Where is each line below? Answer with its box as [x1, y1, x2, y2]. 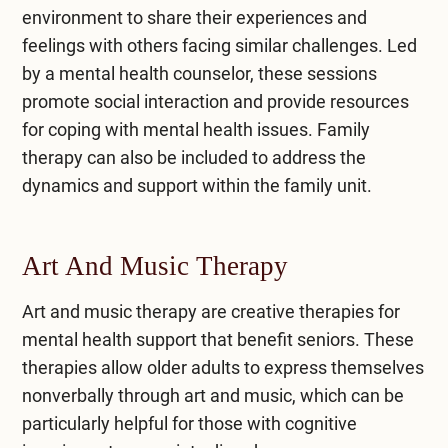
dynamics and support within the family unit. [21, 174, 372, 196]
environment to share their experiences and [21, 6, 367, 28]
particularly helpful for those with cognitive [21, 412, 357, 434]
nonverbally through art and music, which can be [21, 384, 404, 406]
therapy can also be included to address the [21, 146, 366, 168]
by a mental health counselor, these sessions [21, 62, 377, 84]
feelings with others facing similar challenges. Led [21, 34, 417, 56]
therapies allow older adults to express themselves [21, 356, 424, 378]
